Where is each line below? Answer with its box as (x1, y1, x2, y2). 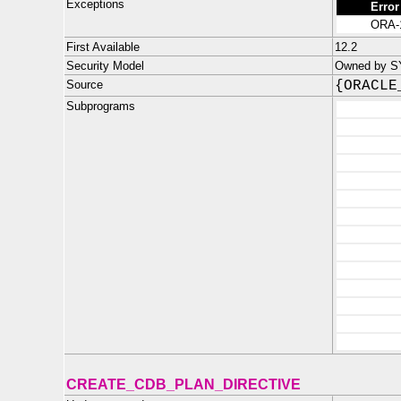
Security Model (66, 59, 144, 73)
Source (66, 78, 103, 91)
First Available (66, 40, 140, 54)
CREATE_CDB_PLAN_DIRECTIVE (66, 377, 301, 392)
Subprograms (66, 99, 135, 113)
